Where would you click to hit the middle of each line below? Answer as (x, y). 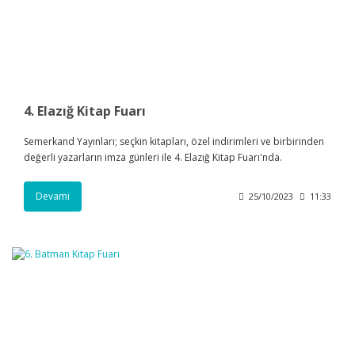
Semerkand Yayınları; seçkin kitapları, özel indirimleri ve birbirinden (174, 141)
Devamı (53, 196)
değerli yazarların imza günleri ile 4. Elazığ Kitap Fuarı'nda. (153, 157)
